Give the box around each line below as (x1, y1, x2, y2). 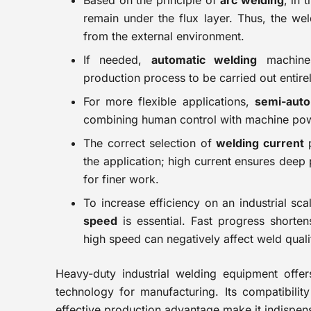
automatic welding (151, 53, 258, 67)
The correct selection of (83, 136, 217, 150)
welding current (216, 136, 304, 150)
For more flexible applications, (83, 94, 255, 108)
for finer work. (83, 172, 159, 186)
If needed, (83, 53, 151, 67)
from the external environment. (83, 29, 244, 43)
